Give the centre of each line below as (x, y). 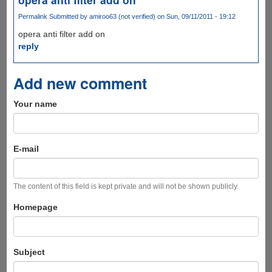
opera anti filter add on (61, 34)
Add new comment (80, 83)
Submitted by (68, 16)
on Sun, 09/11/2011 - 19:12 (195, 16)
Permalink (32, 16)
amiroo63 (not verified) (122, 16)
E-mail (26, 148)
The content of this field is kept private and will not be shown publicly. (126, 186)
